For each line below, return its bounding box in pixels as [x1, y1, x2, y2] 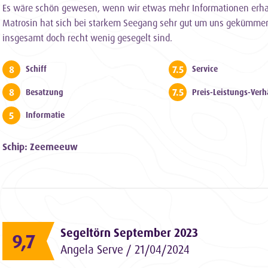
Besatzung [26, 87, 63, 97]
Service [192, 63, 218, 74]
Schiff [26, 63, 47, 74]
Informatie [26, 110, 65, 120]
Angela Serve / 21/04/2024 [60, 242, 190, 257]
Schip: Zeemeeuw [2, 140, 78, 153]
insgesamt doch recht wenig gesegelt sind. [2, 31, 172, 44]
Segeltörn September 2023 [60, 225, 198, 240]
